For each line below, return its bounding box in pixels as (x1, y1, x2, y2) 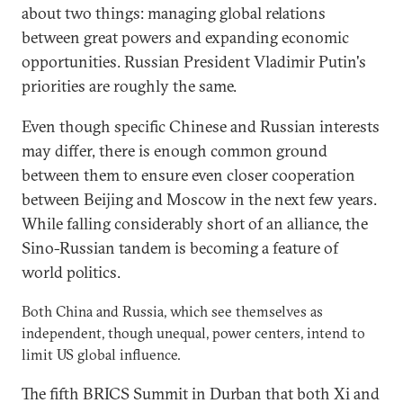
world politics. (22, 262, 121, 282)
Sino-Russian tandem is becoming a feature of (22, 237, 338, 258)
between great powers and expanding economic (22, 27, 349, 48)
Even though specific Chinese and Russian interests (22, 116, 380, 137)
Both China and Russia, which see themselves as (22, 302, 323, 320)
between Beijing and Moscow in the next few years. (22, 189, 377, 210)
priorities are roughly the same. (22, 76, 237, 96)
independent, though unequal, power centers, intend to (22, 324, 365, 342)
